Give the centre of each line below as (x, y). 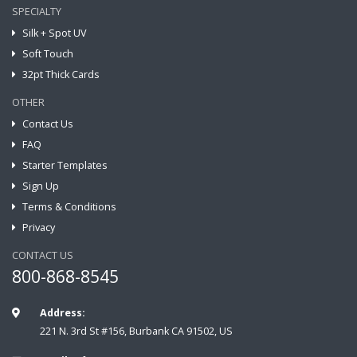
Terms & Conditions (69, 207)
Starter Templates (65, 166)
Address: (62, 313)
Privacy (39, 228)
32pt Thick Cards (61, 75)
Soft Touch (48, 54)
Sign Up (41, 186)
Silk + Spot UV (55, 33)
